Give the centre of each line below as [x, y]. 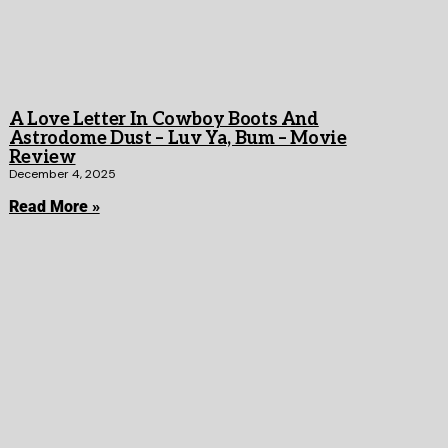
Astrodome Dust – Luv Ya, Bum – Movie [177, 139]
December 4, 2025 [62, 174]
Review [42, 158]
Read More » [54, 207]
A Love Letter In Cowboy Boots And [163, 120]
